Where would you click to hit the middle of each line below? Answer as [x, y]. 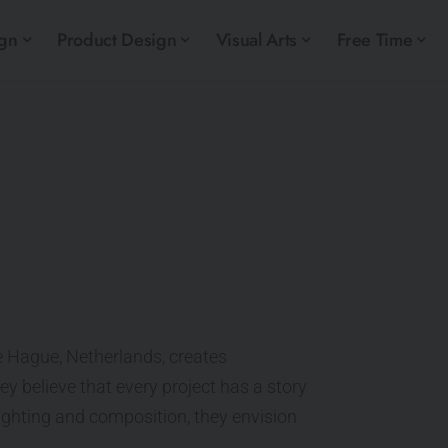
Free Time [374, 39]
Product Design [117, 39]
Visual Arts [256, 39]
